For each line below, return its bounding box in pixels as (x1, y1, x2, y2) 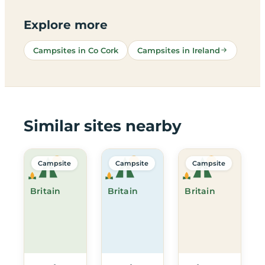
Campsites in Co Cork (33, 45, 118, 55)
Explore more (24, 17, 108, 32)
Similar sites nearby (24, 116, 182, 135)
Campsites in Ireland (137, 45, 220, 55)
